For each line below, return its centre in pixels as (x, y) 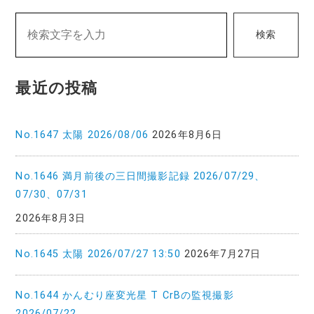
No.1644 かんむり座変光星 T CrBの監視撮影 (125, 295)
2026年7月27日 (222, 254)
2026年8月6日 (187, 135)
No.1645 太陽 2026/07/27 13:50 (98, 254)
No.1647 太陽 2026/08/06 (82, 135)
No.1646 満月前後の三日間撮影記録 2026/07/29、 (141, 176)
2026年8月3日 (51, 218)
